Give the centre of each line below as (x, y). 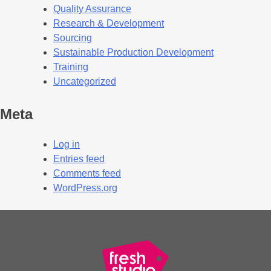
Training (71, 67)
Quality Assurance (92, 8)
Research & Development (109, 23)
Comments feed (87, 173)
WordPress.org (85, 188)
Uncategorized (85, 81)
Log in (67, 144)
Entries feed (79, 158)
